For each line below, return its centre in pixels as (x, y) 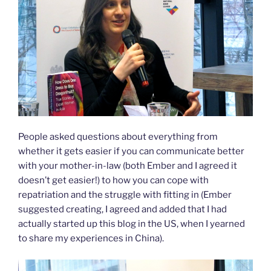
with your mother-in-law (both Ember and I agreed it (128, 166)
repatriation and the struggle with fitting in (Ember (125, 195)
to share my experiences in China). (91, 239)
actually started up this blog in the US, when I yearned (132, 224)
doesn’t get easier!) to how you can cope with (113, 181)
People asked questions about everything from (118, 137)
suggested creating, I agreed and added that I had (122, 210)
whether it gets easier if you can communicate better (131, 152)
